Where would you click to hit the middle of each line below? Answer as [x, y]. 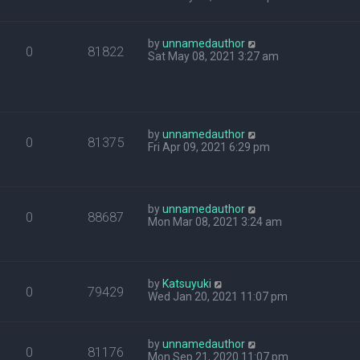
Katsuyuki [187, 284]
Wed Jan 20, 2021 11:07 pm [218, 297]
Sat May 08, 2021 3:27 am [214, 56]
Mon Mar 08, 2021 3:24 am [215, 222]
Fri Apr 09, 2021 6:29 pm [209, 147]
